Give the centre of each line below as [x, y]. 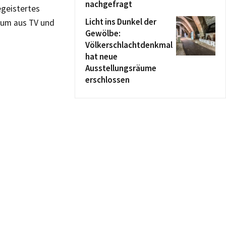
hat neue [101, 56]
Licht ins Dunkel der [121, 22]
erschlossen [107, 80]
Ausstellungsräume [121, 68]
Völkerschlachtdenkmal [129, 45]
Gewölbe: [103, 33]
